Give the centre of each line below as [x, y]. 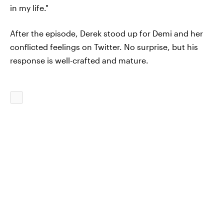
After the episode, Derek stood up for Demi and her [106, 33]
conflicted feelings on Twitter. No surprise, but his [104, 47]
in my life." [29, 8]
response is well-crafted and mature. [79, 60]
